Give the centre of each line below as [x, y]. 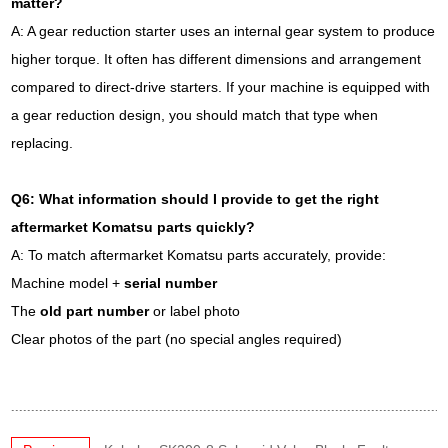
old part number [95, 311]
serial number [171, 283]
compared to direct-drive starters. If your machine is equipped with [221, 87]
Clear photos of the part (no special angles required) [177, 339]
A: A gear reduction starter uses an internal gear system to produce [223, 31]
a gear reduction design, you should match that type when [195, 115]
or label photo [195, 311]
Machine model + [68, 283]
